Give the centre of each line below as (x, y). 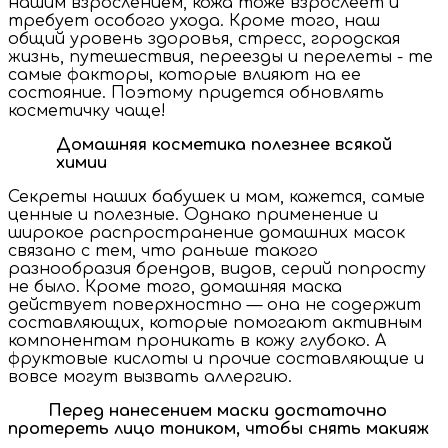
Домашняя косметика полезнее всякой (224, 144)
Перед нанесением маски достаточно (200, 410)
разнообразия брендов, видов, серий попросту (217, 268)
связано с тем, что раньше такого (163, 250)
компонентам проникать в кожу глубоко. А (197, 340)
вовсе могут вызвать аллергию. (152, 376)
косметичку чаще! (87, 110)
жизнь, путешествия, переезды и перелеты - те (220, 56)
